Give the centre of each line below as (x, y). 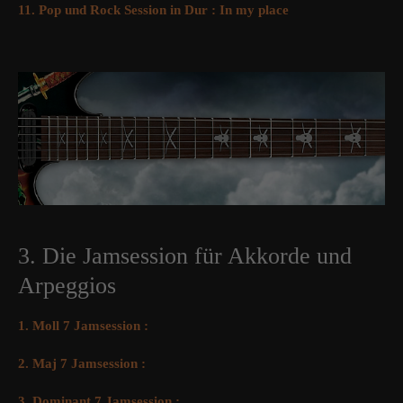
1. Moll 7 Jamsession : (83, 326)
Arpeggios (67, 286)
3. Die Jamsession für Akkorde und (185, 256)
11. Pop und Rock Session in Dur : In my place (153, 10)
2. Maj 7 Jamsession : (82, 364)
